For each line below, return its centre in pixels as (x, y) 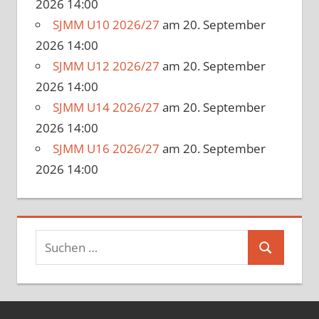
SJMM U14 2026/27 (106, 108)
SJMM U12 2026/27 (106, 66)
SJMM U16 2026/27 (106, 149)
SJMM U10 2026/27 (106, 25)
